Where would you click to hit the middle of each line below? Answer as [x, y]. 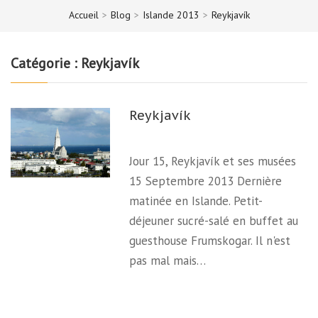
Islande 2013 [171, 15]
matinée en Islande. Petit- [196, 201]
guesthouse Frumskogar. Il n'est [210, 241]
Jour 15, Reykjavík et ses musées [213, 161]
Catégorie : [46, 63]
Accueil [83, 15]
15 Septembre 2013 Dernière [206, 181]
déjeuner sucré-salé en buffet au [214, 221]
